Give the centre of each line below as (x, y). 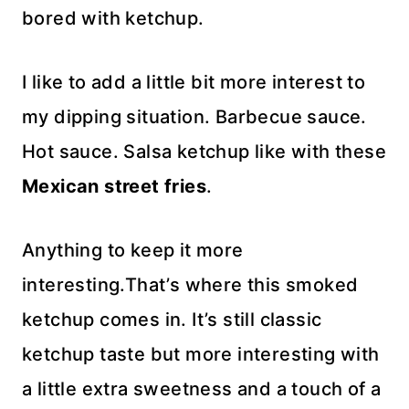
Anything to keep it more (133, 251)
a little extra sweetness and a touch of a (202, 389)
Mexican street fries (114, 187)
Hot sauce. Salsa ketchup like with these (204, 152)
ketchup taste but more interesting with (201, 355)
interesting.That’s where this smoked (190, 285)
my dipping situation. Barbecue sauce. (194, 117)
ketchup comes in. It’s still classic (172, 320)
